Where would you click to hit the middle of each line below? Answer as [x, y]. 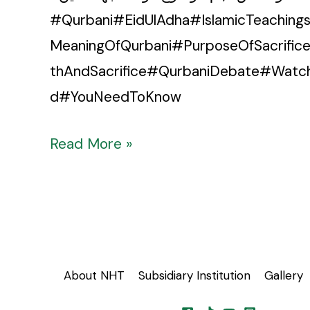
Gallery [284, 276]
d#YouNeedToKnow [116, 97]
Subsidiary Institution [194, 276]
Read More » [91, 144]
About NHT [94, 276]
